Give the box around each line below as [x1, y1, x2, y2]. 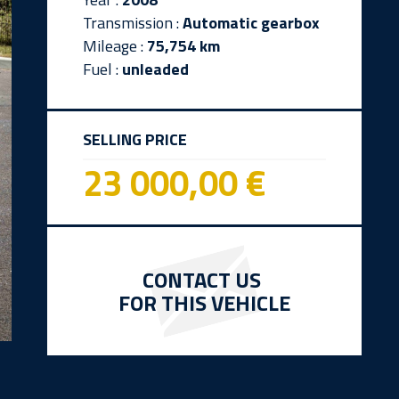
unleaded [121, 57, 189, 81]
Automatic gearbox [182, 11, 320, 35]
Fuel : [82, 57, 122, 81]
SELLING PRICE [82, 127, 187, 151]
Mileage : [82, 34, 147, 58]
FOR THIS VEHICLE [118, 287, 290, 319]
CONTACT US [142, 264, 266, 296]
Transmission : [82, 11, 183, 35]
